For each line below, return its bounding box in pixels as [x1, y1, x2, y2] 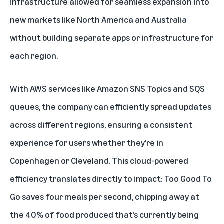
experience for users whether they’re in [10, 137, 163, 148]
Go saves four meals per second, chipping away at [10, 191, 199, 202]
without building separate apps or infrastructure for [10, 32, 213, 43]
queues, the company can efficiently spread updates [10, 101, 211, 112]
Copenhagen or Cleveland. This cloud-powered [10, 155, 188, 166]
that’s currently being [113, 209, 199, 220]
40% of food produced [25, 209, 113, 220]
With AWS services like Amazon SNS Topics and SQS [10, 83, 205, 94]
